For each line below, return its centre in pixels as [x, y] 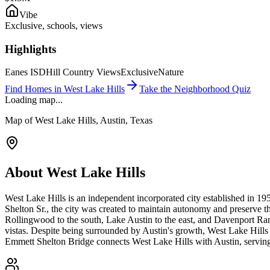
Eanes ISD [25, 72]
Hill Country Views [83, 72]
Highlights [30, 49]
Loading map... [34, 100]
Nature [171, 72]
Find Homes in [34, 89]
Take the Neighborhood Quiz [195, 89]
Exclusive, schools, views [54, 25]
